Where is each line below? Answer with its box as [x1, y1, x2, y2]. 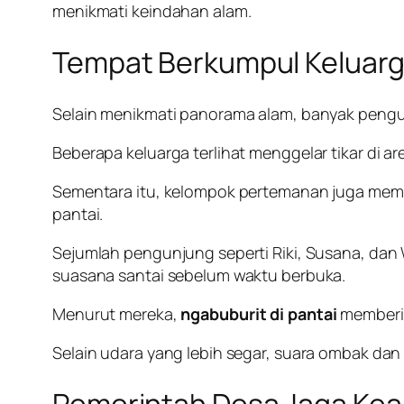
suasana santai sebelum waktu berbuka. [52, 263, 346, 286]
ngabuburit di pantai [180, 302, 337, 325]
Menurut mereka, [52, 302, 181, 325]
